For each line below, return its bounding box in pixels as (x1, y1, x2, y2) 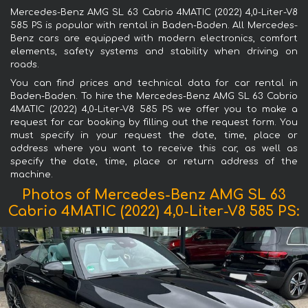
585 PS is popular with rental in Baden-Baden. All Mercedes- (10, 20, 298, 30)
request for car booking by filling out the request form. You (10, 117, 298, 127)
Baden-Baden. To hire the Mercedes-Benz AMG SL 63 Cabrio (10, 91, 298, 101)
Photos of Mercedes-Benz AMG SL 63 (22, 186, 286, 203)
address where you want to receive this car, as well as (10, 143, 298, 153)
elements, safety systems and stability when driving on (10, 46, 298, 56)
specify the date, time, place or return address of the (10, 156, 298, 166)
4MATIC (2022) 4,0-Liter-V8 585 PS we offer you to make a (10, 104, 298, 114)
